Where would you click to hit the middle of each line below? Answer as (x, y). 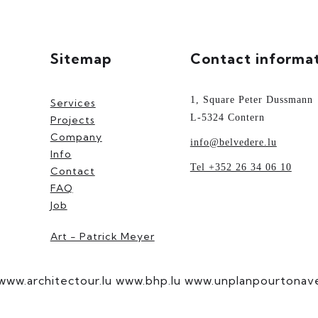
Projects (72, 120)
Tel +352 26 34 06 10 (241, 167)
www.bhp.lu (148, 280)
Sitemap (81, 58)
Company (76, 137)
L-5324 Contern (227, 117)
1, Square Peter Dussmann (251, 99)
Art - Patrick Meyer (102, 236)
